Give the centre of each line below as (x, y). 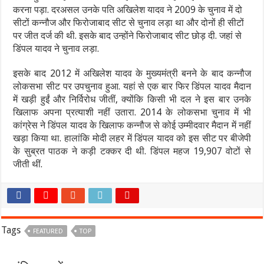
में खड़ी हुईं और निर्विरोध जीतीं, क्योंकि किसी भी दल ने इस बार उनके (132, 99)
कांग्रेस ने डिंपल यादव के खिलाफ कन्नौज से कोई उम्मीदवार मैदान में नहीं (132, 125)
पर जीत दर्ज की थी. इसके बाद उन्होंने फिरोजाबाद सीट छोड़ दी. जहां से (128, 36)
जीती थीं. (28, 164)
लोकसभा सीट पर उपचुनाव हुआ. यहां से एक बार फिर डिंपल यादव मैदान (132, 86)
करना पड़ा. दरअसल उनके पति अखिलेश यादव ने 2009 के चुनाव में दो (128, 10)
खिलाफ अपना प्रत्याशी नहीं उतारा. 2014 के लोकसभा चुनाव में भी (132, 112)
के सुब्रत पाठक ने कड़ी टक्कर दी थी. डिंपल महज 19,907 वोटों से (132, 151)
